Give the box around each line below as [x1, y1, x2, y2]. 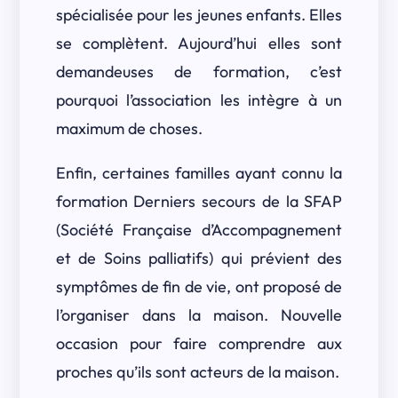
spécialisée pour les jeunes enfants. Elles [55, 4, 343, 25]
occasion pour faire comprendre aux [55, 333, 343, 354]
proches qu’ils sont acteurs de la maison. [55, 362, 339, 382]
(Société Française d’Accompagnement [55, 219, 343, 240]
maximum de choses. [55, 118, 203, 139]
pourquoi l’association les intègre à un [55, 90, 343, 110]
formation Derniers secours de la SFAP [55, 191, 343, 211]
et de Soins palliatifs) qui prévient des [55, 248, 343, 268]
